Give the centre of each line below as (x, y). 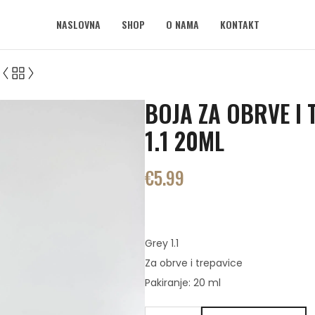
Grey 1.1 (161, 244)
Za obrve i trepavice (193, 263)
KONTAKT (239, 24)
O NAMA (182, 24)
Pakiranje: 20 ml (182, 283)
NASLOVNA (78, 24)
